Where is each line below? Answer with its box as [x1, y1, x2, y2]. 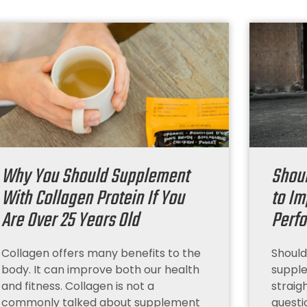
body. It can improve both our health [1, 262, 200, 278]
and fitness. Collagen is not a [1, 278, 155, 295]
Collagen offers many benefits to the [1, 245, 201, 262]
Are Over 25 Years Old [1, 205, 140, 237]
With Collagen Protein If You [1, 183, 185, 215]
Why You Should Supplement [1, 161, 190, 193]
